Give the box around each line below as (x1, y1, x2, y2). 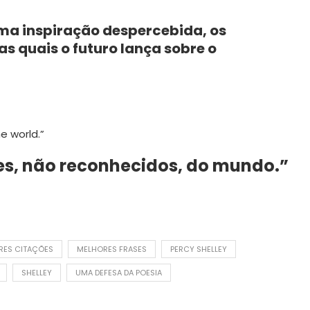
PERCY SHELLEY (170, 243, 227, 255)
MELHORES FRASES (77, 243, 147, 255)
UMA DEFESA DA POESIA (75, 266, 162, 278)
